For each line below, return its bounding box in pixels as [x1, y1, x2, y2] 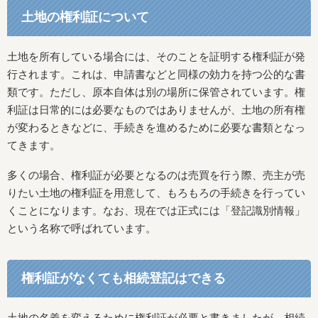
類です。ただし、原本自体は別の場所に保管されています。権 [7, 86, 305, 99]
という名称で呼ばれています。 [7, 221, 156, 234]
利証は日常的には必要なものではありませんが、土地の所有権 [7, 104, 305, 116]
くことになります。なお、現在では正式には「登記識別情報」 [7, 204, 305, 216]
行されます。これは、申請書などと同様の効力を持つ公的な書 [7, 68, 305, 81]
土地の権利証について [21, 10, 149, 25]
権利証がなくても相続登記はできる [21, 270, 226, 285]
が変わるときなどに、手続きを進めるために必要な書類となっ [7, 121, 305, 134]
